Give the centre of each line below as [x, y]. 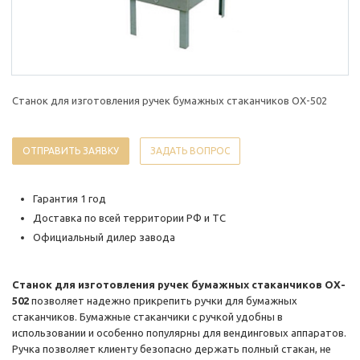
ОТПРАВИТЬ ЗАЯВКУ [71, 151]
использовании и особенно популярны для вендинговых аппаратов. [179, 333]
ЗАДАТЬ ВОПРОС [190, 151]
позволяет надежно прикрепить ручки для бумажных [163, 301]
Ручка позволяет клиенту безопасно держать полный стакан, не [172, 349]
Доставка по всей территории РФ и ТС [129, 218]
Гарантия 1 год [70, 199]
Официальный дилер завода [105, 237]
